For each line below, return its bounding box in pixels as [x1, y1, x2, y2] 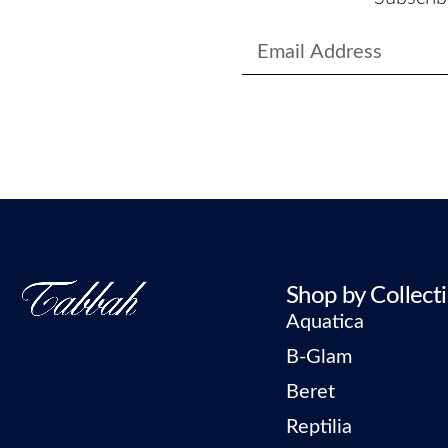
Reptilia [286, 417, 352, 438]
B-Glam [286, 347, 352, 368]
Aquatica [286, 312, 364, 333]
